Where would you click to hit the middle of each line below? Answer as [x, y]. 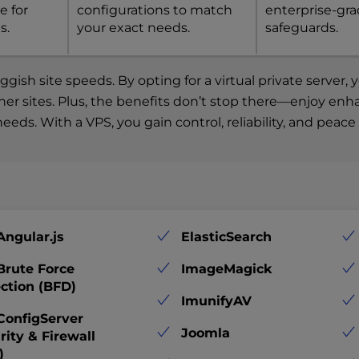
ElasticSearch [226, 236]
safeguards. [302, 27]
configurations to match [154, 10]
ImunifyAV [216, 301]
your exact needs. [133, 27]
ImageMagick [226, 268]
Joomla [205, 333]
